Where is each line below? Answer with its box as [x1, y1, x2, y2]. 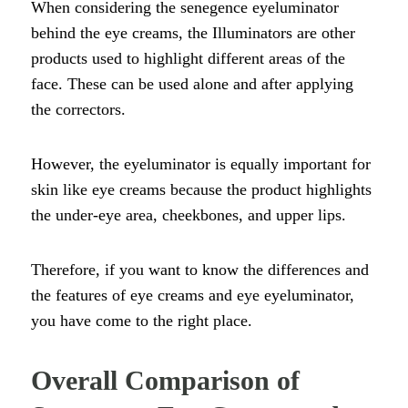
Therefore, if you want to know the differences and [31, 260, 369, 279]
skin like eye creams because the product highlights [31, 180, 372, 199]
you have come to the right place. [31, 311, 257, 330]
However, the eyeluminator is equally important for [31, 155, 371, 173]
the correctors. [31, 100, 126, 118]
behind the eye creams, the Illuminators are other [31, 24, 355, 42]
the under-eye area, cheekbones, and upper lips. [31, 206, 351, 224]
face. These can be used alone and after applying [31, 75, 353, 93]
